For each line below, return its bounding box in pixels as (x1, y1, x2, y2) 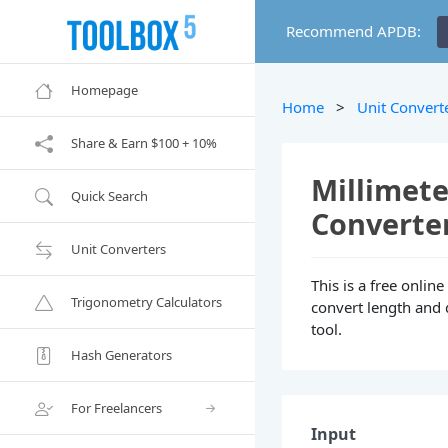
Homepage (71, 80, 138, 99)
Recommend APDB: (286, 21, 421, 41)
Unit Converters (71, 239, 166, 258)
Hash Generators (71, 345, 172, 364)
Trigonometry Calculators (71, 292, 222, 311)
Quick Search (71, 186, 148, 205)
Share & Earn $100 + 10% (71, 133, 217, 152)
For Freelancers (71, 398, 162, 417)
